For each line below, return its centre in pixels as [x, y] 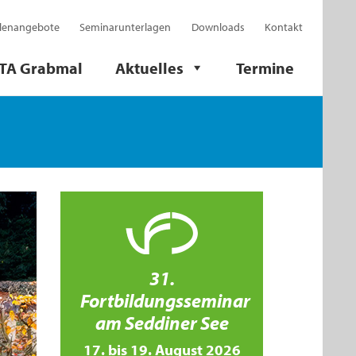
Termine [265, 68]
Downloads [218, 27]
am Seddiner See [162, 323]
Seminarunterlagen [126, 27]
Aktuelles [149, 68]
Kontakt [283, 27]
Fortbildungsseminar [165, 300]
